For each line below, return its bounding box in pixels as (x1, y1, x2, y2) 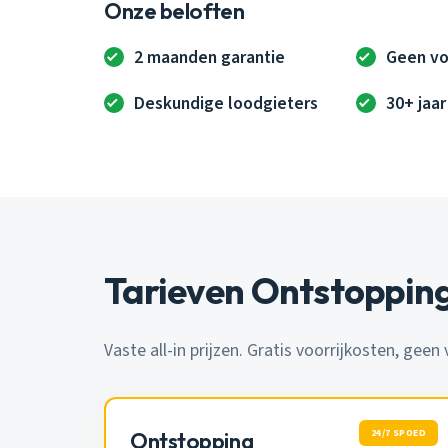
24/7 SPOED (371, 425, 426, 440)
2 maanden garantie (134, 44, 286, 70)
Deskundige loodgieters (134, 90, 319, 116)
